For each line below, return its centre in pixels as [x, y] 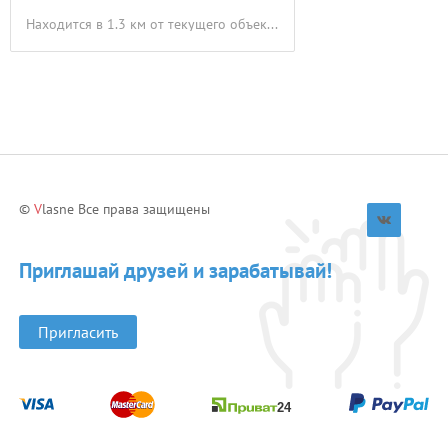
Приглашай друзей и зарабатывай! [175, 270]
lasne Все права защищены [126, 209]
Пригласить [78, 332]
